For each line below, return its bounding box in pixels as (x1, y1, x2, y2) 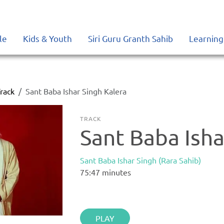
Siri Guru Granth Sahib (88, 33, 173, 43)
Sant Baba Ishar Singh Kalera (25, 86, 127, 96)
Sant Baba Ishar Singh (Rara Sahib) (80, 155, 201, 165)
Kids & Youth (23, 33, 72, 43)
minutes (100, 167, 131, 177)
